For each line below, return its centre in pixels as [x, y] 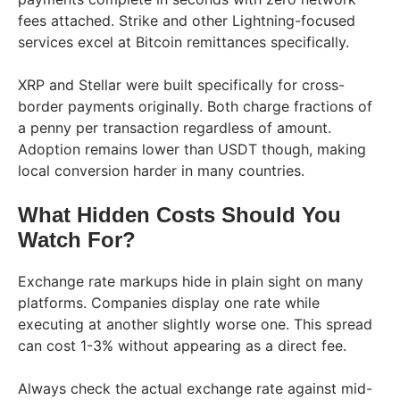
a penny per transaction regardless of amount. [175, 127]
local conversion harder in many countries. [161, 170]
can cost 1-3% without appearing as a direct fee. [182, 345]
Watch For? [77, 239]
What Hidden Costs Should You [179, 214]
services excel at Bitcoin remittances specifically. [183, 42]
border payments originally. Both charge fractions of [195, 106]
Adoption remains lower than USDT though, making [192, 149]
